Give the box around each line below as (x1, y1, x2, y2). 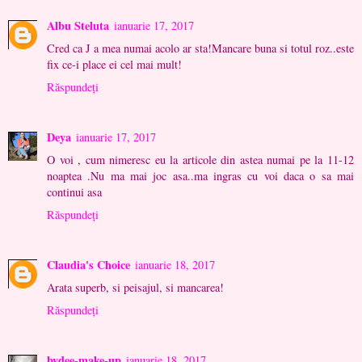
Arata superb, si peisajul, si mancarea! (47, 280, 224, 295)
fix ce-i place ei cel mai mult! (47, 57, 182, 73)
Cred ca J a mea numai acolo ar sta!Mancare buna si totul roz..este (47, 40, 354, 57)
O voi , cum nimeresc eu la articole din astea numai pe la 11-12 (47, 152, 354, 168)
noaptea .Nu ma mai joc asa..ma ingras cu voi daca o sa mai (47, 168, 354, 184)
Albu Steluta (47, 17, 109, 35)
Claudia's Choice (47, 256, 130, 273)
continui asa (47, 184, 102, 200)
